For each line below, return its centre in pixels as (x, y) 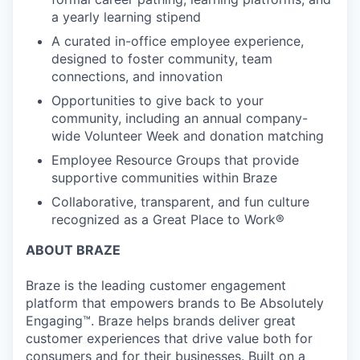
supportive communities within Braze (164, 178)
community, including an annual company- (180, 118)
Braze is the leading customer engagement (156, 285)
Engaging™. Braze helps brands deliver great (161, 321)
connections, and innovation (137, 76)
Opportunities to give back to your (157, 100)
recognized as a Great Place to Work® (168, 219)
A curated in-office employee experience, (178, 41)
